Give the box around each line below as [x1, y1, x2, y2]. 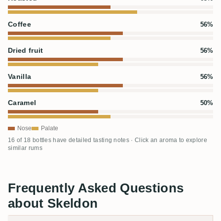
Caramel [8, 99, 37, 107]
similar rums [8, 144, 42, 151]
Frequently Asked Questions [8, 180, 184, 195]
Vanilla [8, 73, 32, 80]
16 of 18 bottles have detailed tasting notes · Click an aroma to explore [8, 136, 208, 144]
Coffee [8, 20, 31, 28]
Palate [41, 125, 58, 131]
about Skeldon [8, 195, 98, 211]
